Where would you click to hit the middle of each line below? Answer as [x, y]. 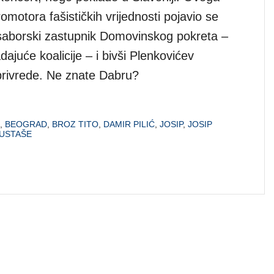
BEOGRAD [26, 124]
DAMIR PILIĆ [129, 124]
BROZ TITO [75, 124]
